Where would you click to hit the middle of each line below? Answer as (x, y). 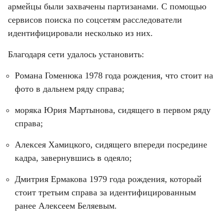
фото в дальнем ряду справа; (70, 89)
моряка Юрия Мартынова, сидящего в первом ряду (113, 110)
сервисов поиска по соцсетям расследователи (95, 19)
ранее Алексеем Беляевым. (66, 205)
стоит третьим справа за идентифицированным (105, 192)
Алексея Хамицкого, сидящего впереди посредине (111, 144)
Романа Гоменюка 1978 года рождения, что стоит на (114, 75)
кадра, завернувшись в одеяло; (73, 158)
